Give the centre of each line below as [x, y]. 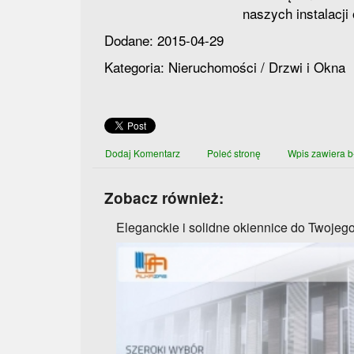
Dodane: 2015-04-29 [164, 40]
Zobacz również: [164, 198]
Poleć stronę [234, 153]
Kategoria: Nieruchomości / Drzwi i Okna [225, 67]
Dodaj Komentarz [143, 153]
